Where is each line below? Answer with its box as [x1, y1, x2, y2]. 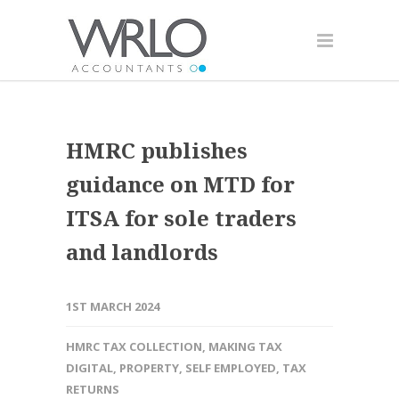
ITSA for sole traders [66, 203, 297, 232]
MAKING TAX [208, 338, 282, 354]
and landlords [66, 237, 218, 266]
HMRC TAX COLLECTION [66, 338, 202, 354]
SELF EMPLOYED [185, 360, 276, 376]
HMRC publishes [66, 135, 248, 165]
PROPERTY [119, 360, 179, 376]
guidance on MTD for [66, 169, 295, 199]
